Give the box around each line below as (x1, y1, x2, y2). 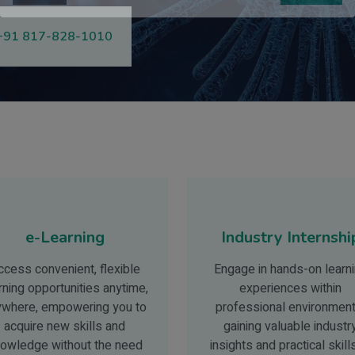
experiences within (239, 279, 342, 299)
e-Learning (25, 227, 105, 249)
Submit (291, 10, 332, 28)
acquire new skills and (4, 317, 125, 337)
